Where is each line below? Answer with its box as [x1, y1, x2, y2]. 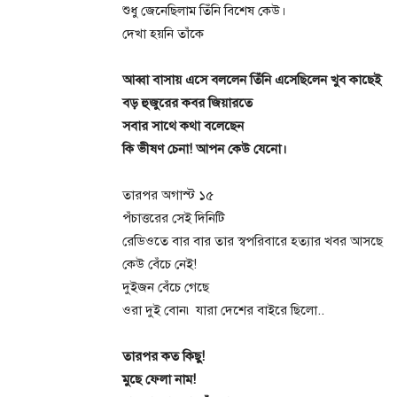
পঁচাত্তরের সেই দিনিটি [122, 210, 225, 226]
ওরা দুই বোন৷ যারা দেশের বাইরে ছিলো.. [122, 302, 324, 318]
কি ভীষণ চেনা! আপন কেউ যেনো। [122, 141, 287, 157]
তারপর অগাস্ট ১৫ [122, 187, 214, 203]
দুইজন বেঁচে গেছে [122, 279, 209, 295]
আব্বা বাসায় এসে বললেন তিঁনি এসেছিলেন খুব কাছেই [122, 72, 381, 88]
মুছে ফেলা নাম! [122, 371, 196, 387]
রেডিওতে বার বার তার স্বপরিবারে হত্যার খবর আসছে [122, 233, 383, 249]
